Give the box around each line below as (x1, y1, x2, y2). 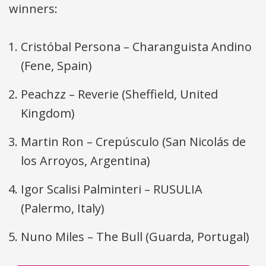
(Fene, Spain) (21, 58, 92, 74)
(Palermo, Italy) (21, 200, 104, 217)
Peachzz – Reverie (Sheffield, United (21, 86, 218, 103)
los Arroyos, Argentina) (21, 153, 150, 169)
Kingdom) (21, 105, 75, 122)
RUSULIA (153, 181, 202, 198)
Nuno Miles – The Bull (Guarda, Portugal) (21, 229, 249, 245)
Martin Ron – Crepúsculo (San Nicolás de (21, 134, 246, 150)
